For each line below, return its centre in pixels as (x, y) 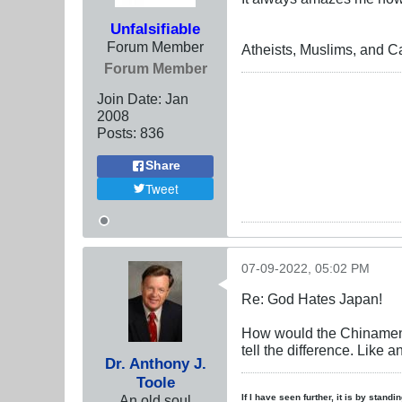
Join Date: (129, 98)
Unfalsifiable (155, 28)
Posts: (117, 132)
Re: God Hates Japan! (312, 298)
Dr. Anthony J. (155, 363)
